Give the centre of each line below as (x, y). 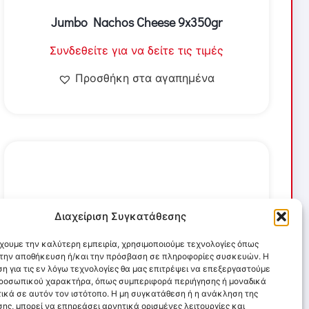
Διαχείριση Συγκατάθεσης (121, 216)
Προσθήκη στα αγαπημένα (145, 78)
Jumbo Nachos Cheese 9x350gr (136, 22)
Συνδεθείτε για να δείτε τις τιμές (136, 51)
